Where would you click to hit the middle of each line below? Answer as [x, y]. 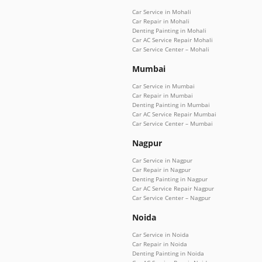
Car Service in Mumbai [163, 86]
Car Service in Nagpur [162, 161]
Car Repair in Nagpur [161, 170]
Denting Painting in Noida [168, 254]
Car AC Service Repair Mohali [173, 40]
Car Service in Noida [161, 235]
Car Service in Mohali [162, 12]
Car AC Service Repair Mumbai [174, 114]
